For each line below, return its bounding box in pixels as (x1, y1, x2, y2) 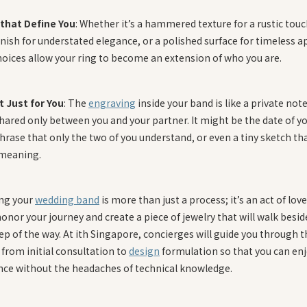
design (129, 243, 160, 258)
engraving (88, 95, 136, 110)
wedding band (35, 192, 99, 206)
